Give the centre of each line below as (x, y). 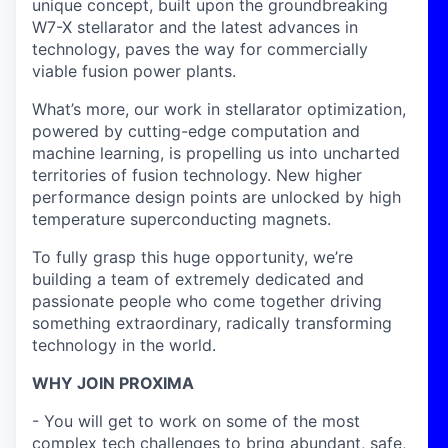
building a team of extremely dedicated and (198, 279)
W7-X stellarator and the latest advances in (195, 27)
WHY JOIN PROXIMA (113, 383)
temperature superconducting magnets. (181, 219)
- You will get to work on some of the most (196, 421)
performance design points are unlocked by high (216, 197)
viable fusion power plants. (134, 71)
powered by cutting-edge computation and (196, 131)
